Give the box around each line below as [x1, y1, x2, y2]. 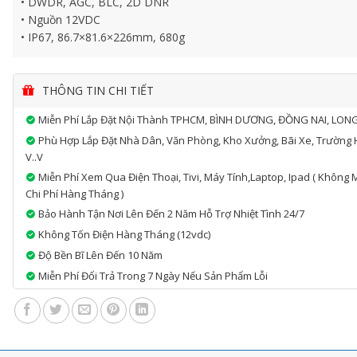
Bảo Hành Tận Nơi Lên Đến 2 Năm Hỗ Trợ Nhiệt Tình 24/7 [36, 206, 305, 221]
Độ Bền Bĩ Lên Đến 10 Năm [36, 248, 163, 262]
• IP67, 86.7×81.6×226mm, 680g [21, 29, 186, 45]
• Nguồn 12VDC [21, 12, 101, 27]
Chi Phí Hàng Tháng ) [25, 186, 124, 201]
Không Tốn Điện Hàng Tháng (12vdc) [36, 227, 211, 241]
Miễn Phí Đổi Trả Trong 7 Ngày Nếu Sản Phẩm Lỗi [36, 269, 269, 283]
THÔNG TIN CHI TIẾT [39, 83, 155, 98]
